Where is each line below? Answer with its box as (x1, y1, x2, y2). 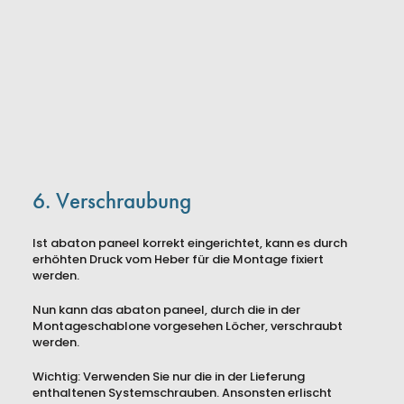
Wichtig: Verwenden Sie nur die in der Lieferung (32, 371, 305, 383)
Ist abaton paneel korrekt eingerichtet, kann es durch (32, 237, 347, 250)
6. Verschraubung (32, 185, 191, 216)
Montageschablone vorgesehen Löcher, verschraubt (32, 320, 343, 333)
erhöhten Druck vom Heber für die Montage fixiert (32, 253, 324, 266)
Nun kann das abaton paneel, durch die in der (32, 304, 300, 317)
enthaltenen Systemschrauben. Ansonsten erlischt (32, 387, 332, 399)
